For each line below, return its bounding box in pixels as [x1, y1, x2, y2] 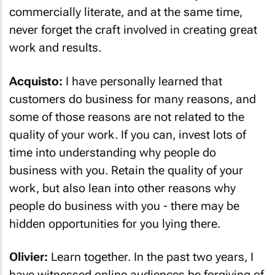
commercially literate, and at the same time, [9, 5, 242, 19]
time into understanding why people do [9, 145, 216, 160]
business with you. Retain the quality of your [9, 163, 243, 177]
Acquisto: [9, 74, 63, 88]
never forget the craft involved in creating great [9, 23, 257, 37]
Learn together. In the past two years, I [48, 250, 254, 264]
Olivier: [9, 250, 48, 264]
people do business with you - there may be [9, 198, 239, 213]
